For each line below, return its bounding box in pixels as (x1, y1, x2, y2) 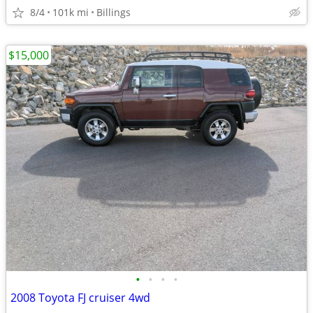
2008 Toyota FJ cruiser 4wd (10, 290, 150, 305)
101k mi (52, 6, 89, 19)
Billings (96, 6, 131, 19)
